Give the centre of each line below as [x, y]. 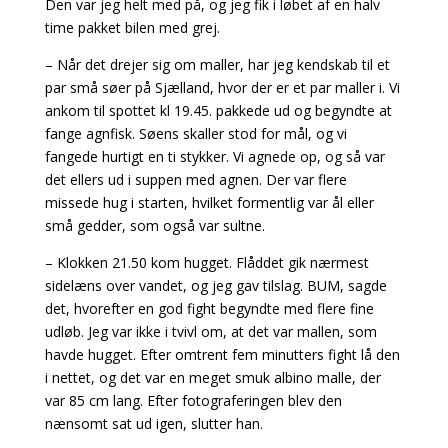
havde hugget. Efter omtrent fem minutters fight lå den [222, 354]
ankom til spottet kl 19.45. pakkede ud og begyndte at [218, 110]
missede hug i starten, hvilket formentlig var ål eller [209, 202]
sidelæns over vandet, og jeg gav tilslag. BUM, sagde [215, 285]
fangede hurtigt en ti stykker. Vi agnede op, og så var [214, 156]
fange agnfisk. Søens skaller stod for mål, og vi [195, 133]
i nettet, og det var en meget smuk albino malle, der [212, 377]
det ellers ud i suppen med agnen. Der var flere [195, 179]
